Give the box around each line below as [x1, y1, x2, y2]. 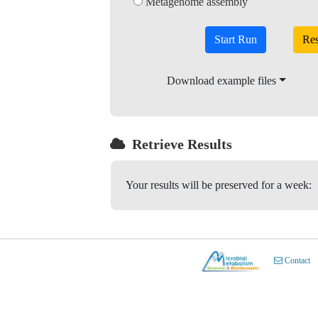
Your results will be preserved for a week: [126, 179, 312, 192]
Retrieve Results [125, 136, 233, 153]
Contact [283, 255, 310, 265]
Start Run [214, 33, 258, 46]
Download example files [167, 75, 277, 87]
